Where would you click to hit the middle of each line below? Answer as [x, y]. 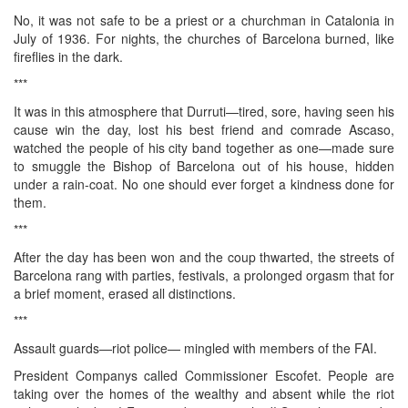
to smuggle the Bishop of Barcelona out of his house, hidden [204, 165]
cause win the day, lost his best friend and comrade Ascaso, [204, 129]
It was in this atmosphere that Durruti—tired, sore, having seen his [204, 111]
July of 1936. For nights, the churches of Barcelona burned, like [204, 38]
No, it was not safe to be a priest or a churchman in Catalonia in [204, 20]
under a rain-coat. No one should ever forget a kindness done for [204, 184]
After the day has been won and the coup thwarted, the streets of [204, 256]
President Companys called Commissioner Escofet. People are [204, 375]
